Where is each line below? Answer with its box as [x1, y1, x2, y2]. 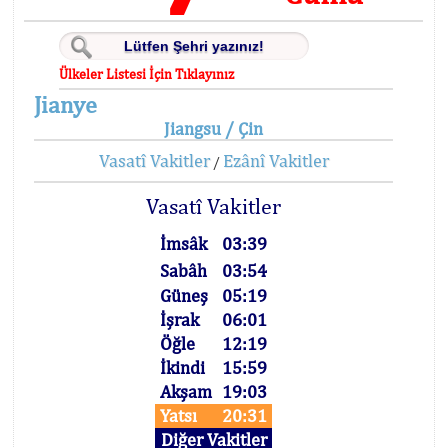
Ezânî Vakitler [222, 150, 329, 171]
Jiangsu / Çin [164, 118, 264, 139]
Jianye [34, 90, 97, 118]
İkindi [160, 357, 206, 378]
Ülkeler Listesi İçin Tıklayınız [59, 66, 235, 82]
